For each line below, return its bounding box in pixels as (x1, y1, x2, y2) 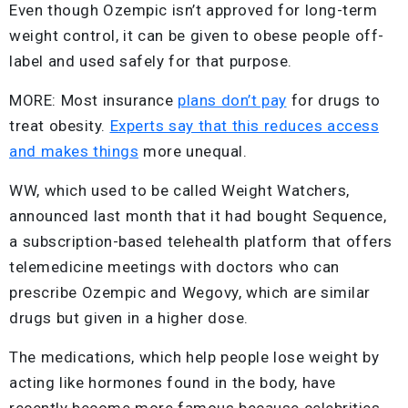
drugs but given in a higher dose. (9, 308, 249, 327)
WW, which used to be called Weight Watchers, (9, 180, 350, 199)
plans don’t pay (178, 90, 287, 109)
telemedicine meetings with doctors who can (9, 257, 340, 276)
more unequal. (138, 141, 247, 160)
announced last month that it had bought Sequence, (9, 206, 386, 225)
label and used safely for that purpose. (9, 51, 292, 70)
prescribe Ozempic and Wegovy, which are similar (9, 282, 371, 301)
